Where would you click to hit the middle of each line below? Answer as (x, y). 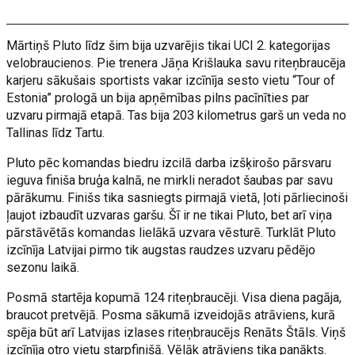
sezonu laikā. (43, 267)
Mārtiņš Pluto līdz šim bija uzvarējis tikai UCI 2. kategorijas (169, 46)
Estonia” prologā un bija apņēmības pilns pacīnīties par (158, 98)
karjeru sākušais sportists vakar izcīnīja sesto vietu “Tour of (171, 80)
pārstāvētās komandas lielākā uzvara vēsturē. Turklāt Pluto (172, 233)
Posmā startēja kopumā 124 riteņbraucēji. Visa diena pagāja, (174, 298)
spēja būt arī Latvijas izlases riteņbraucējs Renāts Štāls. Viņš (176, 332)
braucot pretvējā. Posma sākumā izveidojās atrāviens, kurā (171, 315)
